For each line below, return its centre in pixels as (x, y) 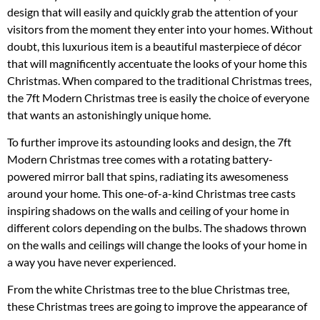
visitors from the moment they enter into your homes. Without (160, 29)
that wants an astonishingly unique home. (109, 114)
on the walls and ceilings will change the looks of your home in (157, 245)
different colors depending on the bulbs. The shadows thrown (157, 228)
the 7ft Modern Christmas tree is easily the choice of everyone (158, 97)
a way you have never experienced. (91, 262)
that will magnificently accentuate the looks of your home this (157, 63)
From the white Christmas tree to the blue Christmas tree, (148, 289)
